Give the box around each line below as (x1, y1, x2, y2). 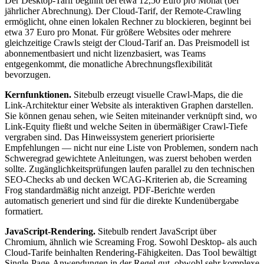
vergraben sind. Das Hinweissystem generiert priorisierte (5, 132, 214, 143)
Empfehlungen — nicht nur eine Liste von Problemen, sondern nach (5, 143, 258, 153)
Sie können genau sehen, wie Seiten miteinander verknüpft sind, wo (5, 111, 257, 121)
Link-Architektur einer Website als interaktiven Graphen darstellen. (5, 100, 253, 111)
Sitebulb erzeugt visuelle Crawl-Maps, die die (71, 90, 243, 100)
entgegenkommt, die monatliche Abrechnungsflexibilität (5, 59, 212, 70)
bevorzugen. (5, 70, 51, 80)
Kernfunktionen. (5, 90, 71, 100)
